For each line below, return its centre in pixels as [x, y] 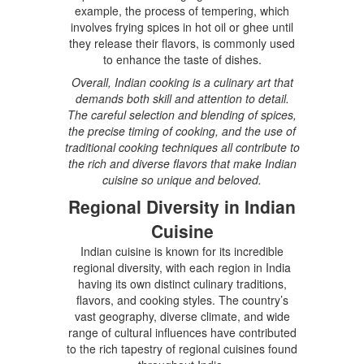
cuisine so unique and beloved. [182, 179]
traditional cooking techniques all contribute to [182, 147]
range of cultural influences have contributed [182, 332]
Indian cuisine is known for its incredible [182, 251]
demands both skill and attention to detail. [182, 98]
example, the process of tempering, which [182, 10]
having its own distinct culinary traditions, [182, 283]
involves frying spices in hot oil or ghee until [182, 26]
